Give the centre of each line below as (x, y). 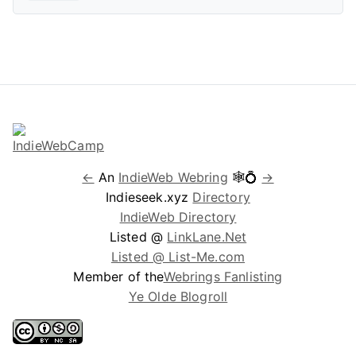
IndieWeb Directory (178, 217)
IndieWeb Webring (173, 177)
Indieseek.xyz (149, 197)
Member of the (118, 277)
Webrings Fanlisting (223, 277)
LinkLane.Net (207, 237)
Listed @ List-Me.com (178, 257)
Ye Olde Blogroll (178, 296)
